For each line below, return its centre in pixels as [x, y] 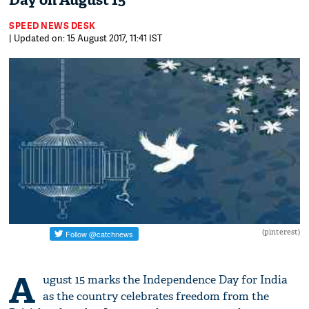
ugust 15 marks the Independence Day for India [166, 280]
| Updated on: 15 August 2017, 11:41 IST [86, 38]
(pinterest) [281, 232]
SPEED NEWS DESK [52, 26]
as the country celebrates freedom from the [156, 297]
